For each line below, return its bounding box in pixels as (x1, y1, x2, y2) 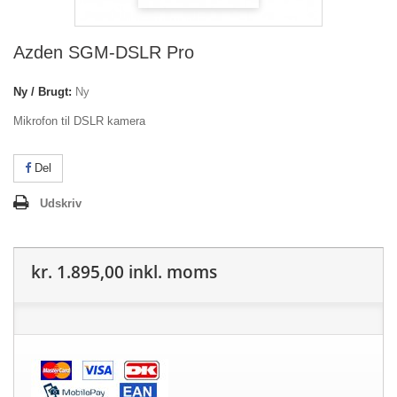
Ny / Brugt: (13, 85, 72, 98)
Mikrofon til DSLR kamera (13, 114, 145, 128)
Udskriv (40, 197, 82, 210)
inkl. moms (124, 261, 217, 284)
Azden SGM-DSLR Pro (13, 43, 194, 62)
